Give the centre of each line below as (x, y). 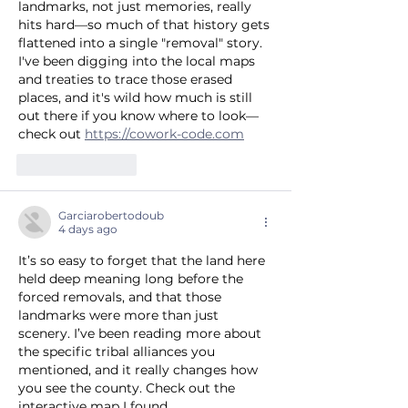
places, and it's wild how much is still (137, 98)
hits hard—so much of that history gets (146, 25)
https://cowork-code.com (164, 134)
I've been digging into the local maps (138, 61)
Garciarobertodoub (111, 216)
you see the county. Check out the (128, 388)
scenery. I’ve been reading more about (142, 334)
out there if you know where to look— (138, 116)
